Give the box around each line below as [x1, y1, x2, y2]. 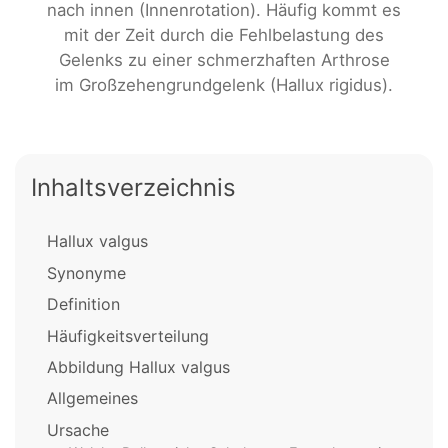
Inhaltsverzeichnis [31, 173, 236, 203]
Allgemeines [47, 388, 138, 409]
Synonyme [47, 262, 126, 283]
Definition [47, 294, 120, 315]
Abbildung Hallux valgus [47, 356, 230, 377]
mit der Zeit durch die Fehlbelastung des [64, 25, 384, 45]
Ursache [47, 419, 109, 440]
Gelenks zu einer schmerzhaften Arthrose [58, 50, 390, 70]
